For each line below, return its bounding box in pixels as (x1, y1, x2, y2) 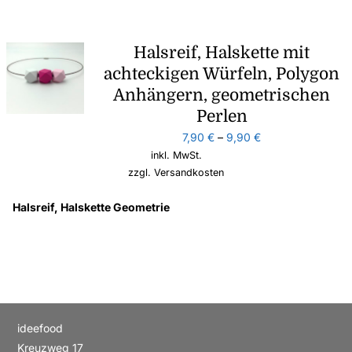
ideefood (17, 321, 64, 335)
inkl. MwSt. (150, 148, 202, 161)
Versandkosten (154, 166, 224, 178)
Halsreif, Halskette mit (134, 42, 310, 62)
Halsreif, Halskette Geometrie (13, 200, 170, 214)
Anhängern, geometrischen (113, 85, 331, 104)
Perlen (196, 106, 247, 126)
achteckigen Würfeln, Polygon (104, 64, 340, 83)
